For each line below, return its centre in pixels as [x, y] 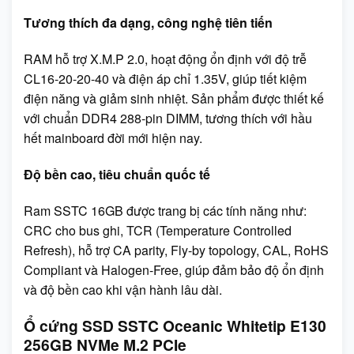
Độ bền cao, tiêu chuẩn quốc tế [117, 174]
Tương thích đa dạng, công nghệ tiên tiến [148, 23]
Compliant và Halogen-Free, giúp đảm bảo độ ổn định [174, 269]
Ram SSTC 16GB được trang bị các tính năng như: [165, 210]
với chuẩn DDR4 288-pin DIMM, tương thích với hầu [168, 119]
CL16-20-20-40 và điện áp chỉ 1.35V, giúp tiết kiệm [165, 79]
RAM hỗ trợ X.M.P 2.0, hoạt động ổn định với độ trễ [165, 59]
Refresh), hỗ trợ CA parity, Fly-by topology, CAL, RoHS [176, 250]
